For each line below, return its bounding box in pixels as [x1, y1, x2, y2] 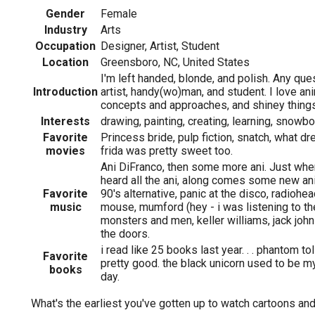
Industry [44, 22, 87, 37]
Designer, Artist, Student [101, 39, 219, 53]
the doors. [101, 226, 150, 240]
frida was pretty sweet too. [101, 143, 233, 157]
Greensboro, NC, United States [101, 55, 250, 69]
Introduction [33, 84, 98, 98]
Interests [41, 114, 90, 128]
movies [46, 143, 85, 157]
